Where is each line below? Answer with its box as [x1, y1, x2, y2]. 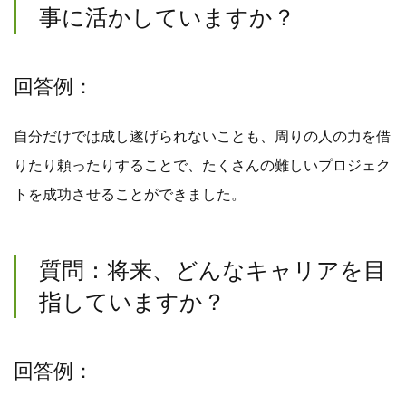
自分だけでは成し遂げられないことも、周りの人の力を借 [14, 128, 391, 144]
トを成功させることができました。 [14, 186, 246, 202]
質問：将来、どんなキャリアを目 [39, 256, 386, 283]
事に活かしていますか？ [39, 5, 295, 31]
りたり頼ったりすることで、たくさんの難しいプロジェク [14, 157, 391, 173]
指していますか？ [39, 288, 226, 314]
